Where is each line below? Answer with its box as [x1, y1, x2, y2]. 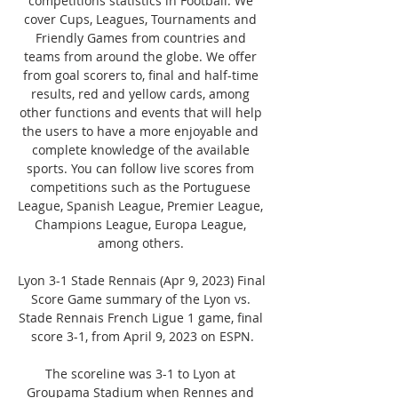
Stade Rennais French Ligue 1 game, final [18, 308, 263, 326]
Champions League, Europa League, [35, 215, 246, 233]
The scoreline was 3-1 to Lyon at [45, 364, 235, 382]
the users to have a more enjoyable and [22, 122, 259, 139]
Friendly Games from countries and [35, 28, 246, 46]
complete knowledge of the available [31, 140, 250, 158]
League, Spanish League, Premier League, [18, 196, 263, 214]
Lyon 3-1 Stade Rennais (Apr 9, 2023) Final [18, 271, 266, 289]
